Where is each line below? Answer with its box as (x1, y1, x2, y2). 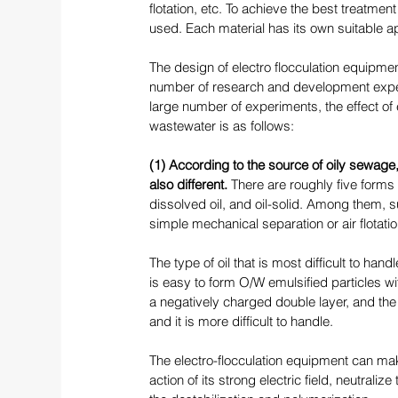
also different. (149, 176, 231, 194)
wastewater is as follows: (149, 117, 298, 135)
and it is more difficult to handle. (149, 313, 337, 330)
